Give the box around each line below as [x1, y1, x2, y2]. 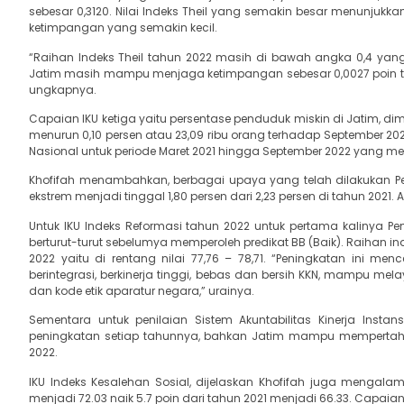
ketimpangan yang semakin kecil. [29, 20, 217, 36]
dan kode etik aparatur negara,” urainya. [29, 282, 254, 298]
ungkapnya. [29, 81, 96, 97]
